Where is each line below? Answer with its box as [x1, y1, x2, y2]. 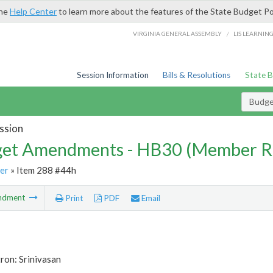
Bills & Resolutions [163, 70, 231, 80]
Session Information [76, 70, 149, 80]
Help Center [10, 6, 57, 16]
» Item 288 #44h [8, 164, 76, 175]
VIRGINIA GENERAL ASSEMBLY [133, 29, 222, 37]
